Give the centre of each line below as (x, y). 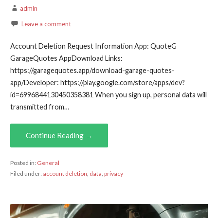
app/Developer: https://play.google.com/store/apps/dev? (97, 83)
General (48, 163)
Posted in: (23, 163)
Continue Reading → (59, 135)
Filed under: (26, 174)
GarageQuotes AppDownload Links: (66, 58)
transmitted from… (39, 107)
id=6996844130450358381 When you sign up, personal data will (108, 95)
